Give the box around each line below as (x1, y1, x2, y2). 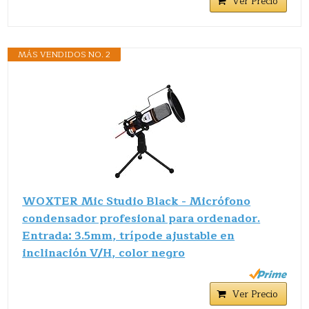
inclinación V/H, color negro (22, 243, 186, 262)
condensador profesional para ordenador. (22, 209, 261, 228)
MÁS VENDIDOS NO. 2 (18, 47, 111, 61)
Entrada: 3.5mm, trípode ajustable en (22, 226, 235, 245)
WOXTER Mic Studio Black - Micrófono (22, 192, 251, 210)
